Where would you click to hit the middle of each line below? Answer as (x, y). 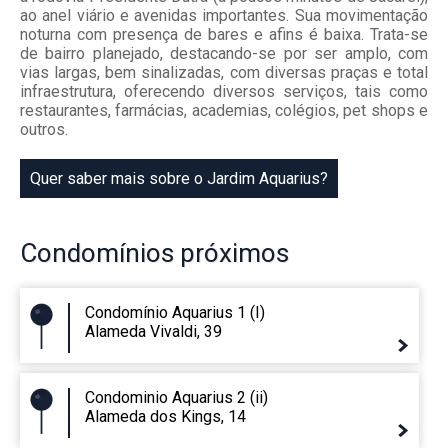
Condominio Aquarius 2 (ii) (176, 398)
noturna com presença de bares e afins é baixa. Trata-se (224, 35)
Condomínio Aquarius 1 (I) (175, 313)
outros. (44, 130)
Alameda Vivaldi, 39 (153, 332)
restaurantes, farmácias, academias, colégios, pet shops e (224, 111)
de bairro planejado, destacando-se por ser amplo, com (224, 54)
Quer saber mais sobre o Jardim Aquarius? (179, 179)
